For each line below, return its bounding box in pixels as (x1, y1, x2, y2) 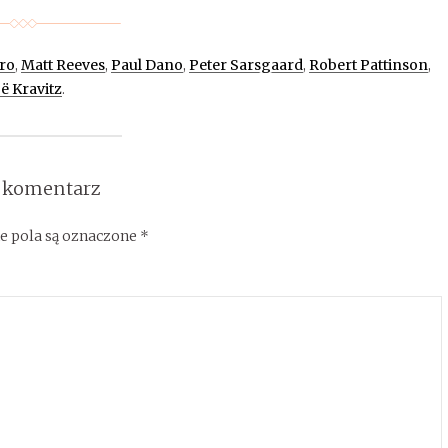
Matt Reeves (20, 55, 105, 74)
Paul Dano (110, 55, 183, 74)
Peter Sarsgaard (188, 55, 303, 74)
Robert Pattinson (308, 55, 428, 74)
